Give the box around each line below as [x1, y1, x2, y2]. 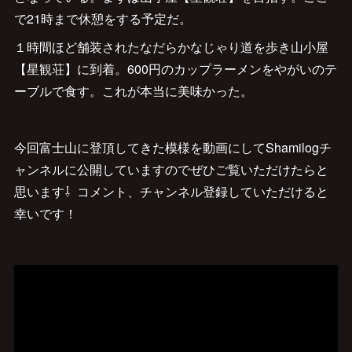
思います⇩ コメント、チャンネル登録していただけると [13, 182, 328, 201]
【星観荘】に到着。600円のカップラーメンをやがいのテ [13, 60, 337, 79]
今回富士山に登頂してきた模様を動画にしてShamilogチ [13, 138, 332, 157]
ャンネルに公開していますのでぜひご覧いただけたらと [13, 160, 328, 179]
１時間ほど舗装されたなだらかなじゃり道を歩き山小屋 [13, 38, 328, 57]
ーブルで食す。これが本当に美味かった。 [13, 82, 253, 101]
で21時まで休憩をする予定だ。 [13, 9, 192, 28]
